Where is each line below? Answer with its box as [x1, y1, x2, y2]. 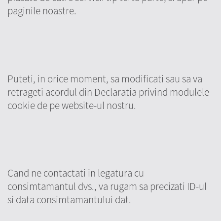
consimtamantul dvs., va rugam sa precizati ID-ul [7, 180, 207, 193]
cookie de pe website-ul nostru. [7, 98, 136, 112]
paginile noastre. [7, 3, 76, 17]
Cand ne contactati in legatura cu [7, 166, 144, 180]
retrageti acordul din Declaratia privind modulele [7, 85, 209, 99]
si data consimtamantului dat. [7, 193, 131, 207]
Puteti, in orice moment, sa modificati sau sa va [7, 72, 202, 85]
